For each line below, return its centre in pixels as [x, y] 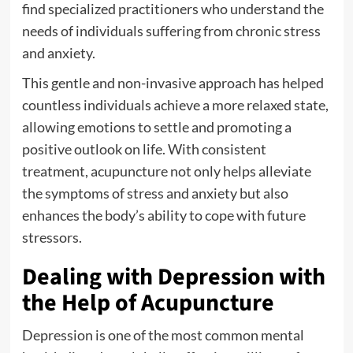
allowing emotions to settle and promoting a [156, 127]
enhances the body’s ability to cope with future [163, 215]
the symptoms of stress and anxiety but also [155, 193]
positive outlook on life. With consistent [144, 149]
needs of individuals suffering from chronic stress [171, 31]
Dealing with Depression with [173, 277]
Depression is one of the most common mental [163, 335]
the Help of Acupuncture [148, 303]
